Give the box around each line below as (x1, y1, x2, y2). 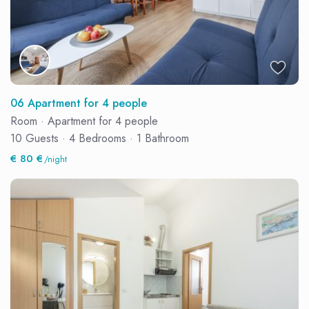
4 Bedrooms (66, 130, 130, 146)
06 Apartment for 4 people (10, 94, 148, 111)
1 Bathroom (133, 130, 190, 146)
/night (41, 152, 68, 166)
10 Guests (10, 130, 63, 146)
